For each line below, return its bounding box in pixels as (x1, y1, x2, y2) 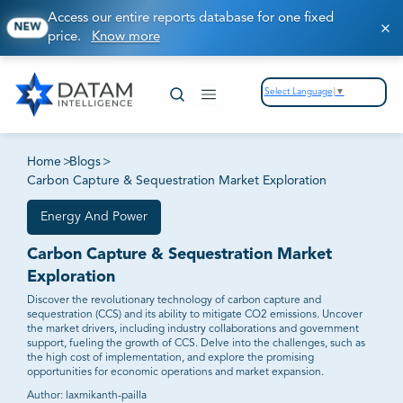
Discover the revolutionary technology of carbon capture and (26, 294, 321, 306)
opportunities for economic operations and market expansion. (26, 366, 324, 378)
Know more (91, 31, 160, 44)
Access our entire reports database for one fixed (47, 12, 334, 25)
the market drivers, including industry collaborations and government (26, 323, 359, 335)
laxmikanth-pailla (65, 390, 147, 401)
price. (47, 31, 92, 44)
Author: (26, 390, 63, 401)
